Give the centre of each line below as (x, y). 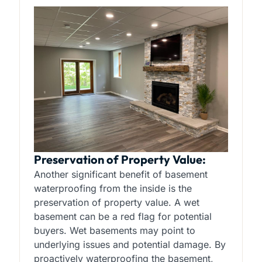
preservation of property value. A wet (116, 203)
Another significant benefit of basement (120, 175)
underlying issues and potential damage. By (130, 245)
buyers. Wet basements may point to (114, 231)
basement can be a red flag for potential (123, 217)
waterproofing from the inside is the (113, 189)
